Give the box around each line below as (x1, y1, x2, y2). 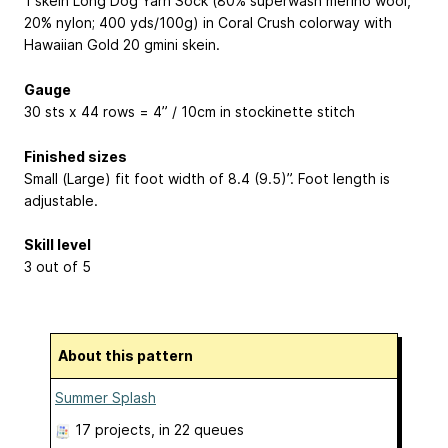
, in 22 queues (151, 421, 244, 439)
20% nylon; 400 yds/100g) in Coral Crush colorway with (24, 14, 392, 32)
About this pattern (68, 347, 193, 365)
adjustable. (24, 191, 98, 209)
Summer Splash (55, 389, 156, 407)
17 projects (75, 421, 151, 439)
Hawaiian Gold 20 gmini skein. (24, 36, 220, 54)
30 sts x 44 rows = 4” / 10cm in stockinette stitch (24, 102, 355, 120)
